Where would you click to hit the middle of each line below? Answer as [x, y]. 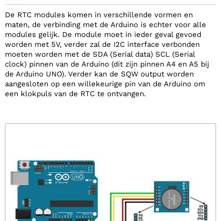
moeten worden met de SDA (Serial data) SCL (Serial [100, 54]
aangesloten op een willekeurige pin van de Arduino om [105, 84]
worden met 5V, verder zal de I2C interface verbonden [102, 44]
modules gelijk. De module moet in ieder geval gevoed [103, 35]
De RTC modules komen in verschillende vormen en [99, 15]
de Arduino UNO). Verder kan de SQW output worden [99, 74]
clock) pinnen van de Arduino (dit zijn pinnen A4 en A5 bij [107, 64]
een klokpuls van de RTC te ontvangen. [75, 94]
